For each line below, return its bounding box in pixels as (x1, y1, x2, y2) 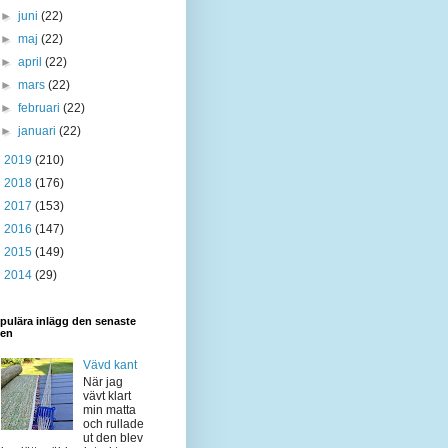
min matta (82, 402, 136, 417)
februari (18, 101, 64, 115)
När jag (82, 374, 123, 389)
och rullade (82, 416, 144, 431)
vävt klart (82, 388, 131, 403)
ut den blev (82, 430, 143, 445)
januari (18, 124, 60, 138)
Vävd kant (82, 358, 137, 373)
